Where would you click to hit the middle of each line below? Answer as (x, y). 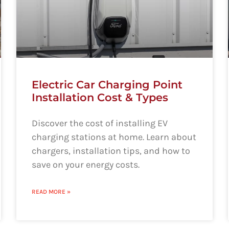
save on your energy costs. (86, 164)
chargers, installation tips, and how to (111, 151)
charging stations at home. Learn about (114, 137)
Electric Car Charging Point (107, 84)
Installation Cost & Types (100, 97)
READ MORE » (51, 191)
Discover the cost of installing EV (100, 123)
